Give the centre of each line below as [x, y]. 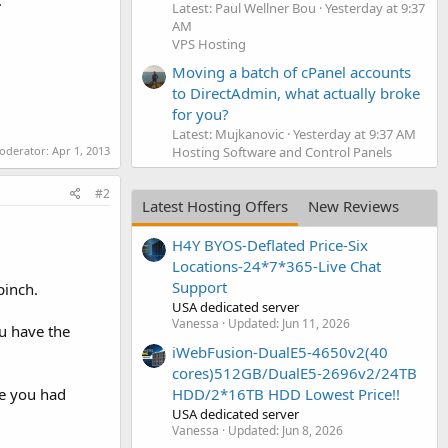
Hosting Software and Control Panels [282, 151]
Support [199, 287]
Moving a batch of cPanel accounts [291, 71]
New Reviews [353, 205]
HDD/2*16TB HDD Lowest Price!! [286, 393]
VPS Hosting [209, 43]
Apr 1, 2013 [81, 150]
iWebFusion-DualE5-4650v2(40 [280, 351]
